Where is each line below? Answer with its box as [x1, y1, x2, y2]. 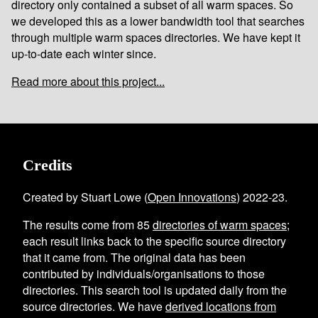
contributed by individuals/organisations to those [23, 265, 265, 283]
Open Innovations [148, 189, 236, 206]
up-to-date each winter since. [11, 45, 156, 62]
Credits [23, 156, 72, 175]
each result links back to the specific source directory [23, 233, 286, 250]
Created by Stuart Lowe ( [23, 189, 148, 206]
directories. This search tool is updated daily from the [23, 282, 287, 299]
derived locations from [165, 298, 276, 315]
